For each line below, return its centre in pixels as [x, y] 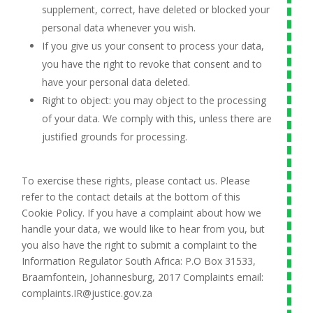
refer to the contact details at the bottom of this [131, 197]
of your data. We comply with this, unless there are [157, 118]
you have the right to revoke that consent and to [152, 64]
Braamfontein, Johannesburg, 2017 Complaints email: [143, 277]
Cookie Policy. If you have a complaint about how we [142, 213]
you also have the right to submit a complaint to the [140, 245]
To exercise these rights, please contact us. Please [136, 181]
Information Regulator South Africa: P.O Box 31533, [139, 261]
